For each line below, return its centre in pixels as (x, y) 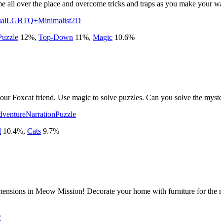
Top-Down (56, 37)
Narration (40, 114)
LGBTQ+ (22, 20)
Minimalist (55, 20)
